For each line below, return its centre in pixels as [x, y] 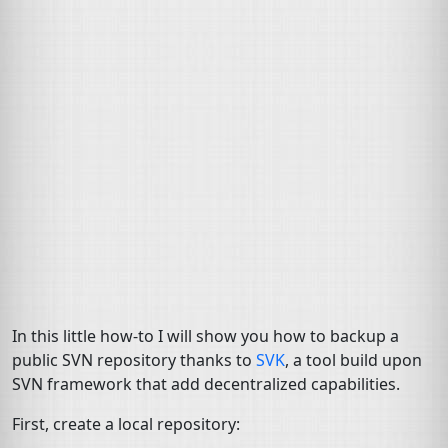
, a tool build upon [353, 360]
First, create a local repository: [126, 424]
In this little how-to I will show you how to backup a [205, 336]
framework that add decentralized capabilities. [221, 384]
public [37, 360]
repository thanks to [174, 360]
